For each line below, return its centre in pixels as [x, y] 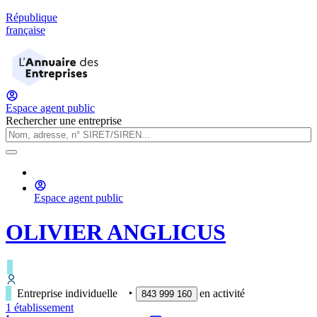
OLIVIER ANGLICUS [116, 232]
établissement [42, 307]
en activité [222, 293]
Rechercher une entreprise [64, 121]
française [25, 30]
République [31, 17]
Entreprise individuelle [67, 293]
